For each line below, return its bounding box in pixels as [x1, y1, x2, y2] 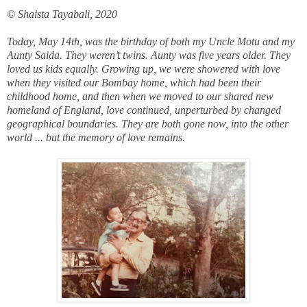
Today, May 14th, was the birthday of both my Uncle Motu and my [7, 35, 295, 47]
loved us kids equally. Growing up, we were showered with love [7, 62, 280, 75]
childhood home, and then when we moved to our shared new [7, 90, 273, 102]
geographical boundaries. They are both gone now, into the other [7, 117, 288, 130]
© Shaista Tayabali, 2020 [7, 8, 117, 20]
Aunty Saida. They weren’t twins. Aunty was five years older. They [7, 49, 291, 61]
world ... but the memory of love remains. [7, 131, 185, 143]
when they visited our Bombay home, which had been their [7, 76, 261, 88]
